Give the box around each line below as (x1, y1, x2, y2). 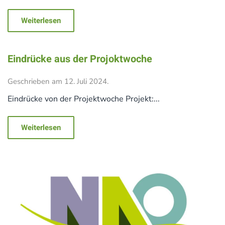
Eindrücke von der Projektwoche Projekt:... (8, 93, 160, 105)
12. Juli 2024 (64, 76, 107, 87)
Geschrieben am (8, 76, 64, 87)
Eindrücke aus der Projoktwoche (8, 52, 152, 67)
